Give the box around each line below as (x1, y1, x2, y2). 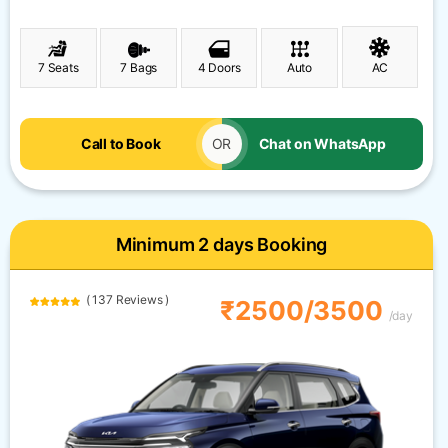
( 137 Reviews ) (80, 292, 170, 308)
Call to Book (80, 135, 161, 153)
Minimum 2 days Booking (115, 234, 328, 256)
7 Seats (37, 60, 79, 76)
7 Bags (120, 60, 158, 76)
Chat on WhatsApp (258, 135, 386, 153)
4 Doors (197, 60, 241, 76)
